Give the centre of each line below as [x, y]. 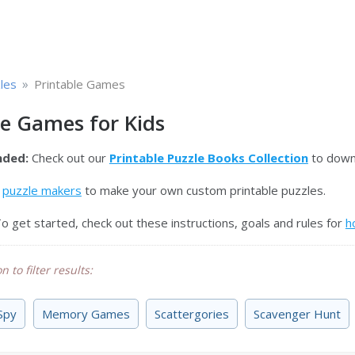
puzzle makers [42, 190]
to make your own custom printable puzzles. [203, 190]
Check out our [69, 158]
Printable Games [79, 84]
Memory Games [86, 313]
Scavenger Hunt [297, 313]
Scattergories [191, 313]
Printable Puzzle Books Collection [208, 158]
